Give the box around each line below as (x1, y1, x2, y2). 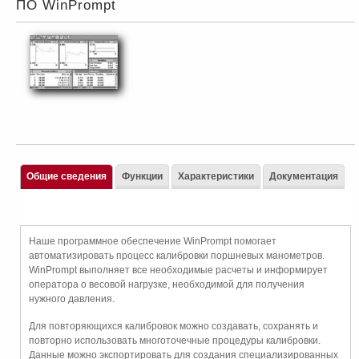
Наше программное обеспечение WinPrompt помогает (29, 236, 276, 247)
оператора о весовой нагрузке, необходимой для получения (29, 279, 305, 290)
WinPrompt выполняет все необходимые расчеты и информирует (29, 264, 328, 276)
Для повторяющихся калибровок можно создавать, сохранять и (29, 321, 318, 332)
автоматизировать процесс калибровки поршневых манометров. (29, 250, 325, 261)
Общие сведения (26, 171, 107, 182)
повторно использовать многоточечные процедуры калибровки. (29, 335, 321, 346)
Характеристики (178, 171, 254, 182)
